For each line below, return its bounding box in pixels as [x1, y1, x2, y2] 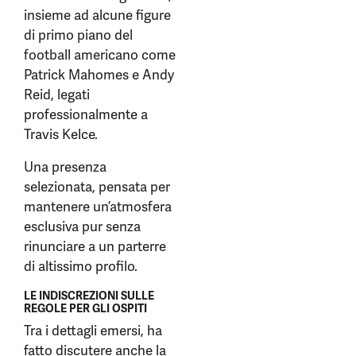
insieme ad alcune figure [24, 6, 171, 24]
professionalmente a [24, 106, 148, 123]
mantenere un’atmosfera [24, 198, 172, 215]
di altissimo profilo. [24, 257, 137, 275]
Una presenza [24, 158, 106, 176]
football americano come [24, 46, 176, 64]
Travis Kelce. [24, 126, 98, 143]
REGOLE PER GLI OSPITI [24, 301, 147, 315]
